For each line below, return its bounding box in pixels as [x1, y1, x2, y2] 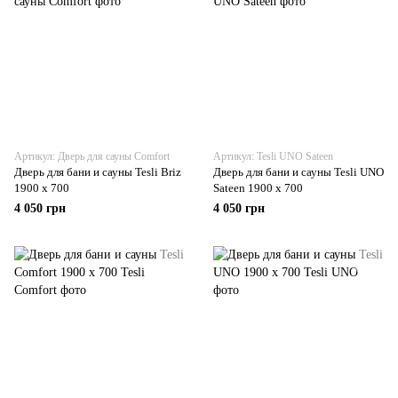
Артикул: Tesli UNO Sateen [213, 150, 333, 163]
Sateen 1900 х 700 [213, 181, 303, 195]
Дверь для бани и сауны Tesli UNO [213, 165, 384, 179]
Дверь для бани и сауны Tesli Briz [14, 165, 181, 179]
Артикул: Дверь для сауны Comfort [14, 150, 170, 163]
